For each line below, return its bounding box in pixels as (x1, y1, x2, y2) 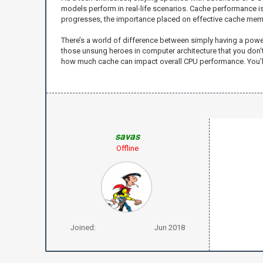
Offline (116, 143, 139, 153)
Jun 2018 (154, 222, 185, 232)
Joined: (70, 222, 96, 232)
